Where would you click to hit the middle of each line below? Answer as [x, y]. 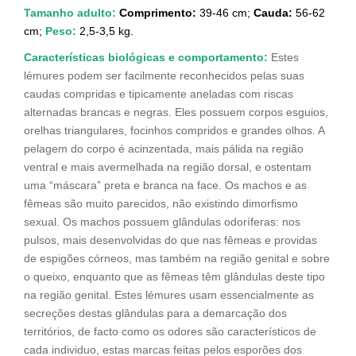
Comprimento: [158, 13]
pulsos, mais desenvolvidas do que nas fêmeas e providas [170, 240]
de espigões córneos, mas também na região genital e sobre [177, 259]
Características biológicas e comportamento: [146, 58]
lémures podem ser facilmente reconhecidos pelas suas [164, 76]
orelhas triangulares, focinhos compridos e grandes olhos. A [174, 131]
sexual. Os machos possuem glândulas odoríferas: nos [162, 222]
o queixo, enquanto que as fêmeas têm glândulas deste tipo [174, 277]
